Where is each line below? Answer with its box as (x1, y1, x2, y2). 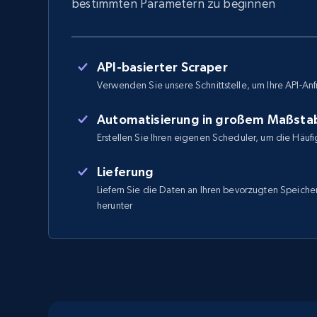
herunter (97, 200, 133, 211)
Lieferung (97, 164, 154, 179)
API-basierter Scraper (97, 59, 228, 74)
